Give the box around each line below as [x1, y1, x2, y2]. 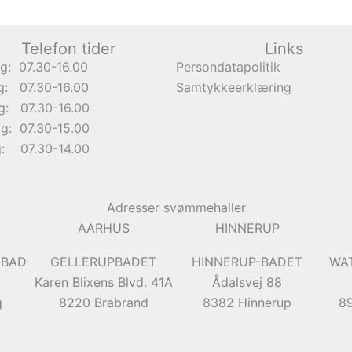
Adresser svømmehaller [106, 200, 246, 216]
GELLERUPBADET [50, 253, 157, 269]
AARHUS [77, 220, 130, 236]
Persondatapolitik [176, 59, 280, 75]
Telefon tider [20, 39, 115, 58]
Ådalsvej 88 [212, 273, 283, 290]
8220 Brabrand [58, 294, 148, 310]
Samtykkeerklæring [176, 79, 291, 95]
